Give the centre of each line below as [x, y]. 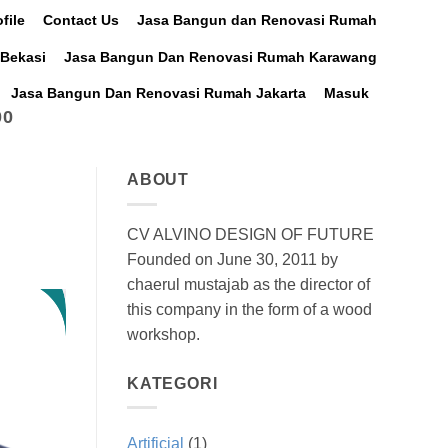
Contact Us [81, 19]
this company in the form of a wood [249, 309]
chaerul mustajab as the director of [248, 284]
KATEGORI [172, 383]
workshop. [163, 334]
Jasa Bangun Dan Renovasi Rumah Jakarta [158, 93]
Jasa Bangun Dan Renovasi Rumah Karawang [220, 57]
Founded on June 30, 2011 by [232, 259]
